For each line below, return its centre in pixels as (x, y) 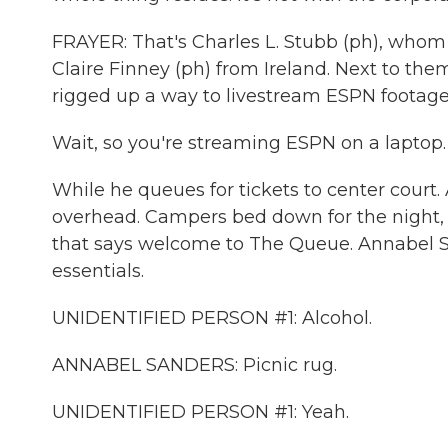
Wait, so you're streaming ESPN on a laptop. (249, 143)
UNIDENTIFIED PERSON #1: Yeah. (200, 412)
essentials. (98, 271)
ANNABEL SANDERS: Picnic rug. (194, 365)
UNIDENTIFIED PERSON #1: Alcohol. (212, 318)
